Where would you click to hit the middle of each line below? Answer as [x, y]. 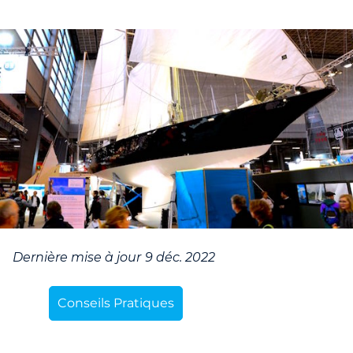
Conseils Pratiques [115, 303]
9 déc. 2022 [180, 257]
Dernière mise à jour [76, 257]
